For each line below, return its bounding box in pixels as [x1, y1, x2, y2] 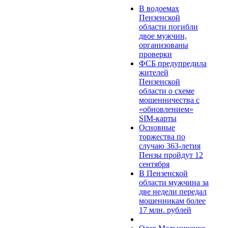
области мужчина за [139, 178, 209, 187]
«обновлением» [139, 104, 193, 113]
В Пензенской [139, 168, 188, 178]
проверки [139, 49, 172, 59]
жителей [139, 68, 168, 77]
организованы [139, 40, 188, 49]
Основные [139, 123, 175, 132]
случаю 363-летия [139, 141, 201, 150]
